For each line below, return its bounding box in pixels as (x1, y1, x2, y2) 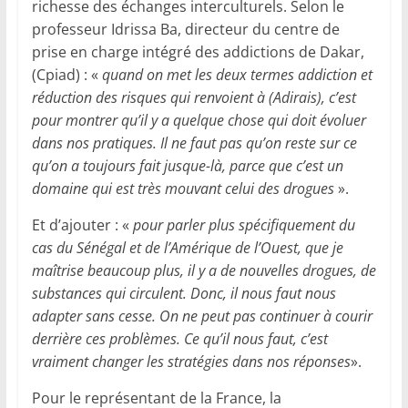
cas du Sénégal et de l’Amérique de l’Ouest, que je (31, 238, 343, 259)
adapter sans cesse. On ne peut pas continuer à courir (31, 306, 372, 327)
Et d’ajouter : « (31, 215, 133, 236)
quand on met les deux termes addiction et (101, 65, 372, 86)
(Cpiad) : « (31, 65, 102, 86)
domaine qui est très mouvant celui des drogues (31, 178, 334, 199)
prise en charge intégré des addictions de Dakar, (31, 42, 364, 63)
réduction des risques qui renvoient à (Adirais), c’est (31, 87, 356, 108)
